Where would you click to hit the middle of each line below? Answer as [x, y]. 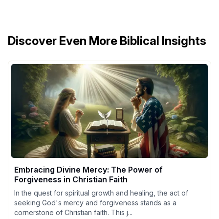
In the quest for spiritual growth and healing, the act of [101, 193]
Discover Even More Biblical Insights [107, 41]
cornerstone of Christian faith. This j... [73, 212]
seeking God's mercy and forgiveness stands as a [95, 202]
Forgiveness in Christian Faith [71, 179]
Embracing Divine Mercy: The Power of [88, 169]
